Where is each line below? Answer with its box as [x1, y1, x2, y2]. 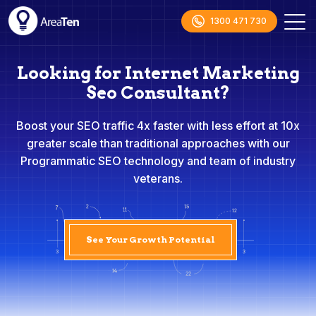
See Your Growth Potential [85, 234, 215, 245]
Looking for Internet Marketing [16, 63, 300, 83]
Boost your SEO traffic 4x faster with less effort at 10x [16, 119, 300, 133]
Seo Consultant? [86, 83, 230, 103]
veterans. [133, 171, 183, 186]
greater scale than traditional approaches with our [26, 136, 290, 150]
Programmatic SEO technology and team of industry [20, 154, 296, 168]
